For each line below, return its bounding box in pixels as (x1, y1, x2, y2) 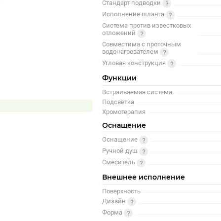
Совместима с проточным (102, 40, 182, 48)
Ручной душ (102, 147, 140, 154)
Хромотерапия (102, 108, 146, 115)
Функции (102, 73, 137, 82)
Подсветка (102, 98, 135, 106)
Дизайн (102, 197, 128, 205)
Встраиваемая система (102, 88, 173, 96)
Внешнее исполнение (102, 172, 185, 182)
